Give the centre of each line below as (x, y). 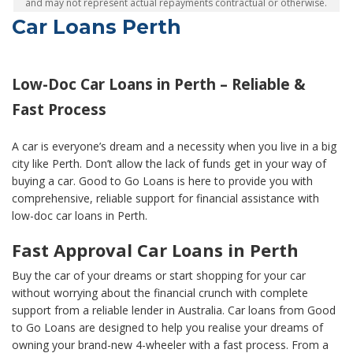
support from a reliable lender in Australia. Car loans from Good (174, 310)
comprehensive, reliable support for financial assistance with (165, 199)
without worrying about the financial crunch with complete (160, 293)
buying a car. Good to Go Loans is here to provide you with (162, 181)
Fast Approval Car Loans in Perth (155, 250)
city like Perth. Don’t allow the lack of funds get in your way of (169, 164)
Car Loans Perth (97, 27)
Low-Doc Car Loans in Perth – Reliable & (159, 85)
